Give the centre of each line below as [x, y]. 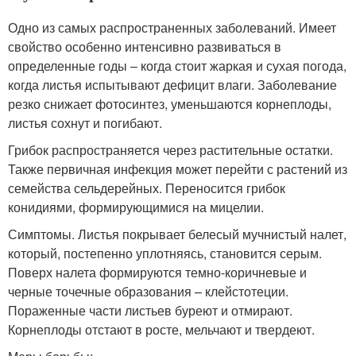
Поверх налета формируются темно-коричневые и [157, 272]
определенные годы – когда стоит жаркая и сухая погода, [177, 66]
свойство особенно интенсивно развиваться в [145, 46]
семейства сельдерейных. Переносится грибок [147, 188]
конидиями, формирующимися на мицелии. [136, 207]
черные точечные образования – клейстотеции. [148, 291]
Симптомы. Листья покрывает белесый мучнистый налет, [177, 234]
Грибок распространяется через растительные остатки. [170, 150]
